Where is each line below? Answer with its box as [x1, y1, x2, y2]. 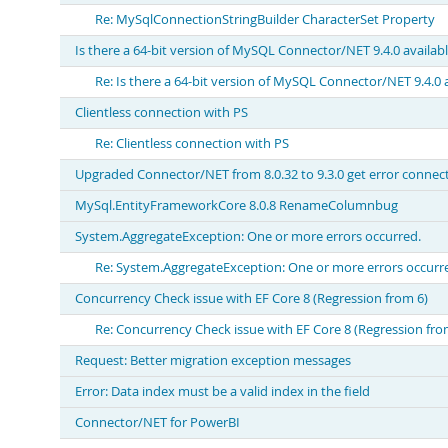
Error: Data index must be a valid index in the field [75, 383, 370, 400]
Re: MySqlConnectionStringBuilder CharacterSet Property [95, 11, 435, 28]
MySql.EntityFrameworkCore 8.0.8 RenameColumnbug [75, 197, 398, 214]
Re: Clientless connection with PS [95, 135, 289, 152]
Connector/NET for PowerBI [75, 414, 240, 431]
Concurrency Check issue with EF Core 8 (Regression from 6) [75, 290, 428, 307]
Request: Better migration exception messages [75, 352, 351, 369]
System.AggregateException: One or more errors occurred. [75, 228, 421, 245]
